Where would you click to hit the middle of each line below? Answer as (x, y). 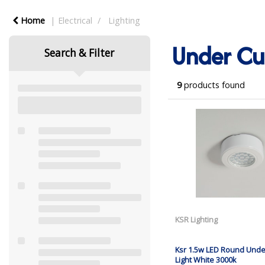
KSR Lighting (196, 219)
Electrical (75, 20)
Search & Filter (80, 53)
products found (213, 85)
